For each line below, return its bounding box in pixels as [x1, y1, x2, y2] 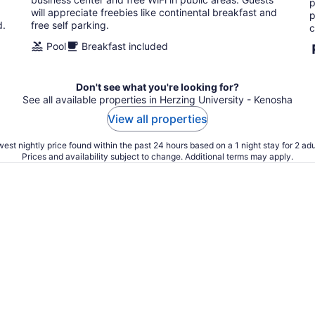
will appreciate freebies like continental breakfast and [31, 6, 277, 18]
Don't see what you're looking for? [76, 81, 239, 93]
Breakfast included [82, 40, 168, 52]
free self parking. [31, 19, 109, 31]
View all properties [108, 112, 207, 126]
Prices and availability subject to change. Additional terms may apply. [22, 151, 293, 162]
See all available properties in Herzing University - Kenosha [22, 94, 292, 105]
